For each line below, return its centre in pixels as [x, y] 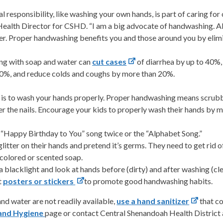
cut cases [110, 62]
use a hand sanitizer [153, 201]
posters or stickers [39, 181]
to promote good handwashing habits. [149, 181]
